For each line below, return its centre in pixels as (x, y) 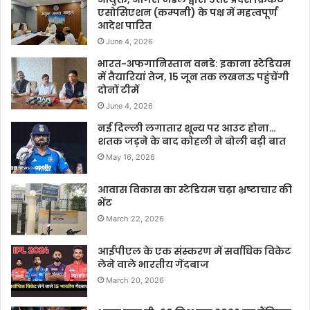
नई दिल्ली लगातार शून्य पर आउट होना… (187, 128)
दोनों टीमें (118, 90)
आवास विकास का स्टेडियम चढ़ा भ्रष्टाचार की (195, 190)
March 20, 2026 (135, 281)
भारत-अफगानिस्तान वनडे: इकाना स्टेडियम (194, 64)
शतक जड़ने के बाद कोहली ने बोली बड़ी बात (192, 142)
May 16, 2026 (130, 157)
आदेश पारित (125, 26)
